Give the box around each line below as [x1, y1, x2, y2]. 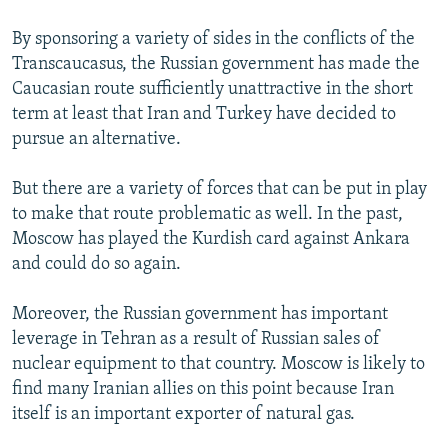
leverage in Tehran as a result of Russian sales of [12, 329, 380, 349]
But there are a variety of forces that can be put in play [12, 179, 427, 199]
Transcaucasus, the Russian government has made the [12, 54, 420, 74]
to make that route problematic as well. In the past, [12, 204, 403, 224]
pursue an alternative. [12, 129, 181, 149]
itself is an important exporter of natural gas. [12, 404, 355, 424]
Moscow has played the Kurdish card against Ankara [12, 229, 410, 249]
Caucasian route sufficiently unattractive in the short [12, 79, 413, 99]
